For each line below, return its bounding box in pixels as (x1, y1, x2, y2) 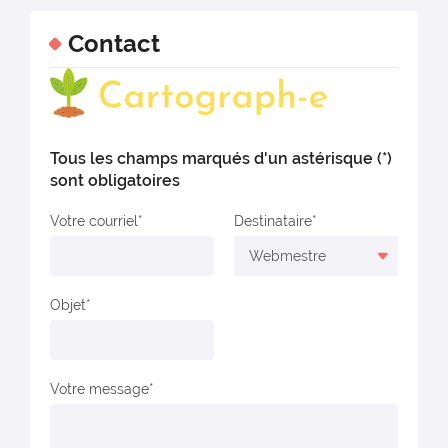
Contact (68, 29, 160, 58)
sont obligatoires (50, 171, 180, 190)
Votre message (59, 381, 149, 397)
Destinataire (244, 213, 312, 229)
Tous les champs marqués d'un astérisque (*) (50, 149, 392, 168)
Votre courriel (59, 213, 138, 229)
